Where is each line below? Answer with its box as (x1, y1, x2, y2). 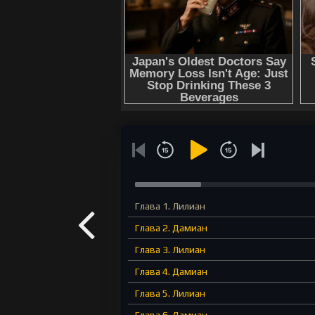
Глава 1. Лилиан (135, 200, 205, 212)
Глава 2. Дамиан (135, 222, 207, 234)
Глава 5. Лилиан (135, 288, 205, 300)
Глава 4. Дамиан (135, 266, 207, 278)
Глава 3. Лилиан (135, 244, 205, 256)
